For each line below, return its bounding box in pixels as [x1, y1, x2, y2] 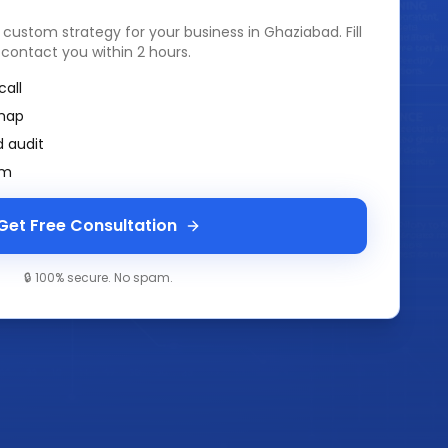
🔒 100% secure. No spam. [23, 268, 173, 286]
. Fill [339, 21, 362, 42]
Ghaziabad [264, 21, 339, 42]
